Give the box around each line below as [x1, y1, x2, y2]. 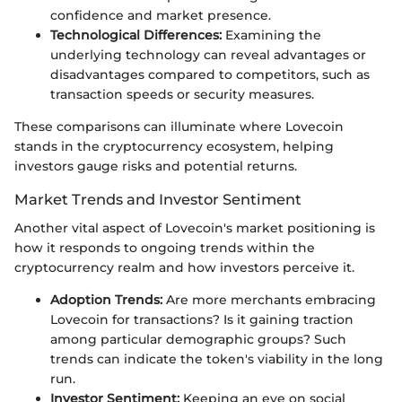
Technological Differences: [50, 26, 222, 43]
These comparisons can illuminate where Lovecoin [14, 118, 344, 135]
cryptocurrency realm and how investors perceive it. [14, 258, 354, 275]
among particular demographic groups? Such [50, 330, 346, 347]
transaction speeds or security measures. [50, 85, 314, 102]
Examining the [222, 26, 321, 43]
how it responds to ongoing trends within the [14, 239, 315, 256]
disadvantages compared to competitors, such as [50, 66, 370, 83]
